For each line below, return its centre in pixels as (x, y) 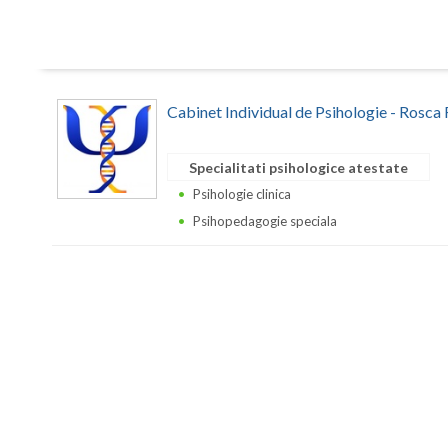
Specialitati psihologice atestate (298, 167)
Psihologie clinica (242, 194)
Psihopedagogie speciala (265, 221)
